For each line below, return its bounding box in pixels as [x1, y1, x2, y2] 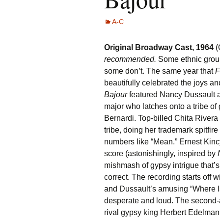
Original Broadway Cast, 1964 [104, 43, 214, 52]
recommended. [104, 55, 156, 63]
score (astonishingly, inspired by [104, 149, 216, 158]
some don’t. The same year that [104, 67, 215, 75]
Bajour [104, 90, 127, 99]
